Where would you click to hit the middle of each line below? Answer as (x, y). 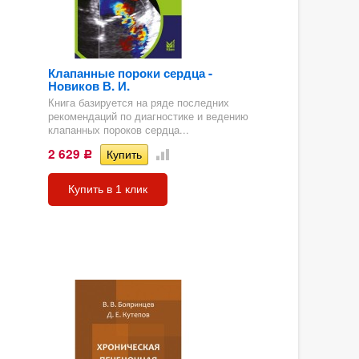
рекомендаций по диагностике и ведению (148, 117)
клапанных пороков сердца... (118, 130)
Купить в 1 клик (107, 190)
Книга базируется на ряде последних (138, 103)
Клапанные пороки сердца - (130, 73)
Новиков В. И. (89, 85)
